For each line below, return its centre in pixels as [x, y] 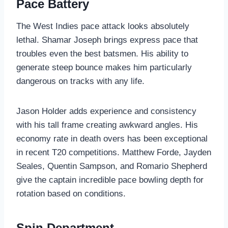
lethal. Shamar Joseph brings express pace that [107, 40]
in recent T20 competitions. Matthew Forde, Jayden [114, 152]
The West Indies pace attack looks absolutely [103, 26]
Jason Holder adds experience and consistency [106, 111]
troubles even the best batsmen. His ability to [102, 53]
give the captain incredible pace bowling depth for [110, 180]
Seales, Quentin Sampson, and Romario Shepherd [112, 166]
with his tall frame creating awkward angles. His [107, 125]
